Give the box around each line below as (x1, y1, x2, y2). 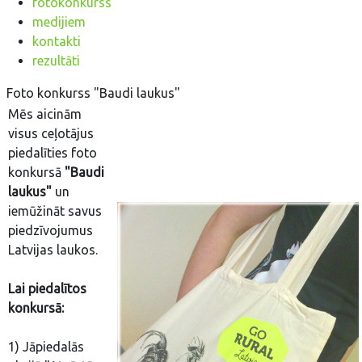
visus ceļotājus (8, 126, 94, 141)
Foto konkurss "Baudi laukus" (6, 86, 180, 100)
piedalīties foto (8, 145, 97, 160)
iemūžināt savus (8, 204, 102, 218)
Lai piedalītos (8, 281, 86, 296)
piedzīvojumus (8, 223, 93, 238)
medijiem (32, 15, 86, 29)
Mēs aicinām (8, 107, 82, 121)
